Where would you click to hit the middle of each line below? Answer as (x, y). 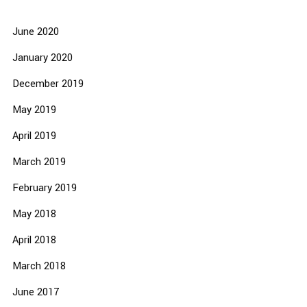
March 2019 (39, 162)
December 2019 (48, 84)
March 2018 (39, 266)
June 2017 (36, 292)
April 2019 (34, 136)
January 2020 (42, 58)
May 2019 (34, 110)
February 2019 (44, 188)
